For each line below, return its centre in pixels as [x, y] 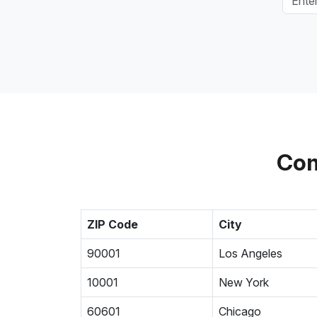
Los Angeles [250, 253]
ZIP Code [113, 224]
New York [244, 282]
